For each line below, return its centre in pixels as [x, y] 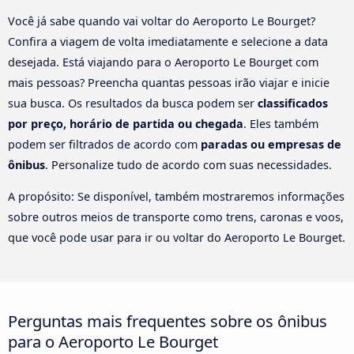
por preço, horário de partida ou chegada [126, 123]
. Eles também [281, 123]
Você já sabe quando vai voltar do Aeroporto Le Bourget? [162, 21]
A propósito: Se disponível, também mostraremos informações [176, 197]
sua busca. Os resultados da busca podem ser [133, 103]
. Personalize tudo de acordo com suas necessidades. [188, 164]
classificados [293, 103]
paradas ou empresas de [271, 144]
